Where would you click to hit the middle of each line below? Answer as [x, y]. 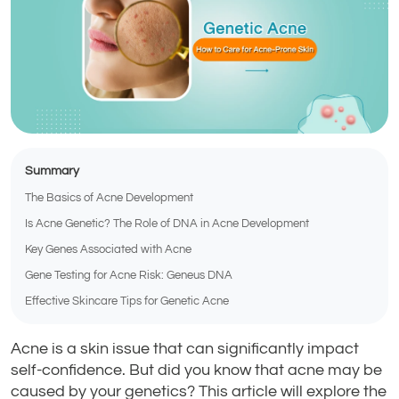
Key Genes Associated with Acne [108, 249]
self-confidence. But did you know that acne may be [196, 370]
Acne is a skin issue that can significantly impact [185, 348]
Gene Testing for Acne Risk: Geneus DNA [129, 275]
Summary [52, 171]
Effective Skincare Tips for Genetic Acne [127, 301]
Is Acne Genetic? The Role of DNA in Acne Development [167, 224]
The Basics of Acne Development [109, 198]
